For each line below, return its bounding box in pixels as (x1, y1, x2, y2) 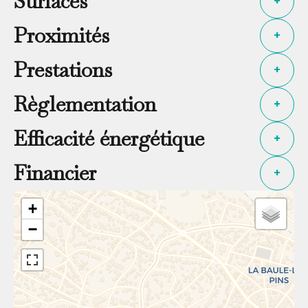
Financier (14, 159, 96, 186)
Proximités (14, 21, 109, 49)
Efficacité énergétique (14, 124, 204, 152)
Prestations (14, 56, 112, 83)
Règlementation (14, 90, 156, 118)
